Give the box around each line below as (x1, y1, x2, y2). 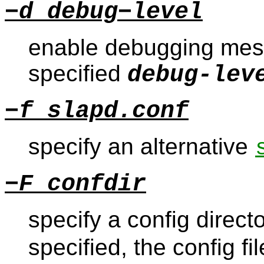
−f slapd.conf (5, 97, 189, 124)
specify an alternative (28, 133, 255, 159)
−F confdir (5, 170, 146, 197)
